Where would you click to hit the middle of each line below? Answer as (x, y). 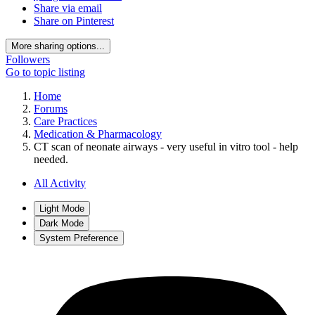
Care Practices (65, 122)
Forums (51, 109)
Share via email (68, 8)
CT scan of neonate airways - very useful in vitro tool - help (166, 147)
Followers (28, 60)
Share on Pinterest (74, 21)
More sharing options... (58, 46)
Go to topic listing (45, 72)
